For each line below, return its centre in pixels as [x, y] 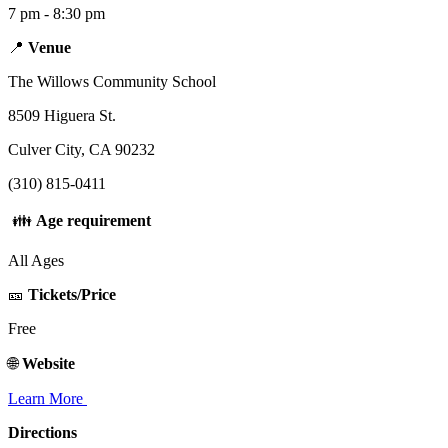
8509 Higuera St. [64, 116]
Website [50, 364]
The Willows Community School [112, 82]
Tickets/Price [74, 295]
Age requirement [93, 221]
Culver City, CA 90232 [81, 150]
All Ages [38, 261]
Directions [42, 433]
